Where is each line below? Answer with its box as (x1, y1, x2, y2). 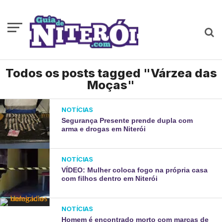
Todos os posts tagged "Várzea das (5, 66, 217, 80)
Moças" (87, 78, 135, 92)
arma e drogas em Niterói (61, 125, 146, 133)
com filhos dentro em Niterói (61, 174, 158, 182)
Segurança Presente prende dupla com (61, 116, 193, 124)
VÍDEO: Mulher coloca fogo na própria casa (61, 166, 208, 174)
